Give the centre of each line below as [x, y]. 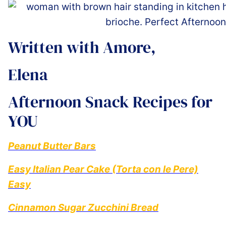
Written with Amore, [82, 47]
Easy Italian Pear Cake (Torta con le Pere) [103, 169]
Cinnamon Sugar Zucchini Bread [83, 207]
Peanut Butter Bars [52, 146]
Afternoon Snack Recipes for [110, 102]
